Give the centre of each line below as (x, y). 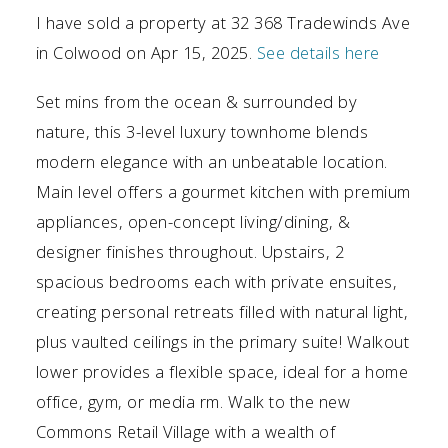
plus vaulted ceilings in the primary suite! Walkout (222, 342)
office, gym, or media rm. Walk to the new (193, 402)
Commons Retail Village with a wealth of (185, 432)
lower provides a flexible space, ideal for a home (222, 372)
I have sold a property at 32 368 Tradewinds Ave (223, 22)
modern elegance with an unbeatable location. (211, 162)
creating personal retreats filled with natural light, (222, 312)
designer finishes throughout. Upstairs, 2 (190, 252)
